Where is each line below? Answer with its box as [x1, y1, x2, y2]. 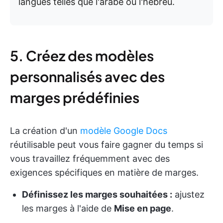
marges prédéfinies [10, 89, 139, 107]
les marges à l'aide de [22, 203, 114, 214]
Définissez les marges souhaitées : [22, 189, 172, 200]
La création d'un [10, 125, 80, 136]
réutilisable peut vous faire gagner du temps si [10, 139, 203, 150]
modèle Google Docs [80, 125, 167, 136]
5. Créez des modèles [10, 47, 154, 65]
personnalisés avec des [10, 68, 165, 86]
